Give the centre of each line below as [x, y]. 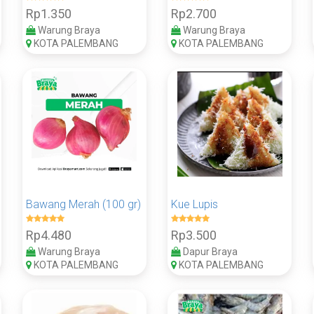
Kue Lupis [194, 204]
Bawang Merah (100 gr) [83, 204]
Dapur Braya [209, 251]
